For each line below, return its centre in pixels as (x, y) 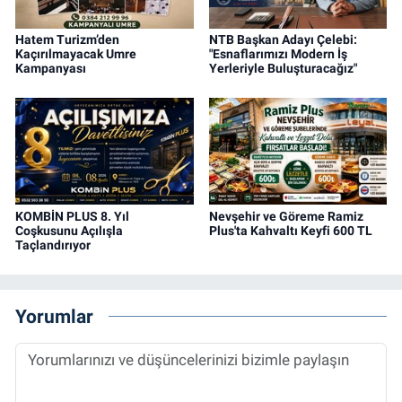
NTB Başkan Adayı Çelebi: (283, 39)
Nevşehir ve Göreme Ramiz (286, 216)
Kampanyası (51, 68)
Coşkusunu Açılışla (69, 230)
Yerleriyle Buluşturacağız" (283, 68)
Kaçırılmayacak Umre (76, 53)
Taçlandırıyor (53, 245)
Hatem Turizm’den (67, 39)
